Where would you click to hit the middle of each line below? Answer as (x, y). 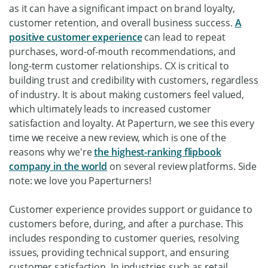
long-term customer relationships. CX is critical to (119, 66)
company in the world (58, 166)
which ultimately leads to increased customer (110, 109)
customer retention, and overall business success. (122, 23)
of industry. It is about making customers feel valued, (127, 95)
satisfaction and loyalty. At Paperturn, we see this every (132, 123)
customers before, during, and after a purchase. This (127, 224)
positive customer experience (76, 37)
